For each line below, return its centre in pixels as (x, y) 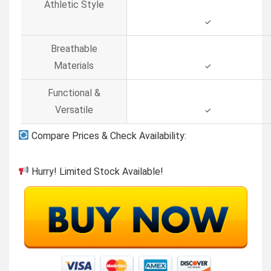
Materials (74, 65)
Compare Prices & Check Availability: (108, 135)
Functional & (74, 93)
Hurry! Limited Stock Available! (96, 171)
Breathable (74, 48)
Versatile (74, 109)
